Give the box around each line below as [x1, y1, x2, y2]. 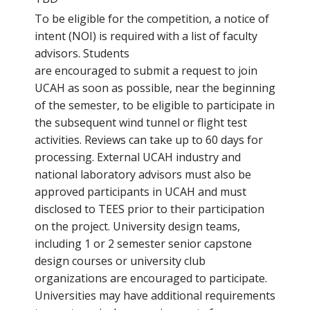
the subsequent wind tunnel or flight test [34, 115, 247, 130]
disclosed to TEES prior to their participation [34, 201, 264, 217]
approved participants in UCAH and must [34, 184, 246, 199]
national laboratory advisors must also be [34, 167, 251, 182]
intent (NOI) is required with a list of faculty [34, 28, 257, 44]
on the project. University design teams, [34, 219, 240, 234]
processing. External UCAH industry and [34, 149, 241, 165]
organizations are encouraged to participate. [34, 271, 267, 286]
